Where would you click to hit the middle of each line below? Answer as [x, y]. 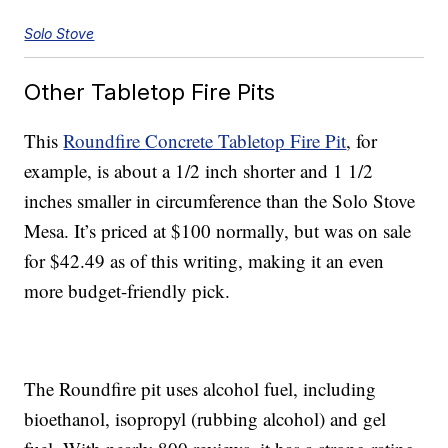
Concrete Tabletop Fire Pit [246, 141]
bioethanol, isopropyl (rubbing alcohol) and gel [205, 419]
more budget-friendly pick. [127, 291]
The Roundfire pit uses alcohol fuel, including [200, 389]
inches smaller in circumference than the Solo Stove [220, 201]
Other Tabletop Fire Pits [150, 92]
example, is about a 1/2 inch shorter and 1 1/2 [199, 171]
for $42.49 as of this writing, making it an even [204, 261]
